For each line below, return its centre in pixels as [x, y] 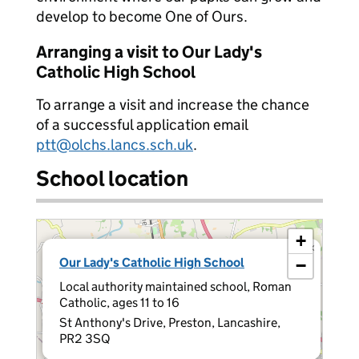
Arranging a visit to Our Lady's [149, 52]
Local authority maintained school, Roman [175, 286]
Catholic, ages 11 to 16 [119, 303]
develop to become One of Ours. [142, 16]
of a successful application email [142, 125]
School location [112, 178]
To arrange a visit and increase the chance [173, 105]
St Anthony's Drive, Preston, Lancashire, [170, 323]
